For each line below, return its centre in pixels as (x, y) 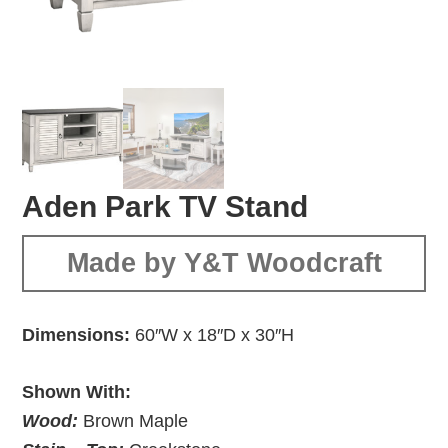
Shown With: (77, 391)
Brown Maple (136, 420)
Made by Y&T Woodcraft (224, 262)
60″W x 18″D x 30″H (212, 334)
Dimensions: (76, 334)
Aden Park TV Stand (165, 206)
